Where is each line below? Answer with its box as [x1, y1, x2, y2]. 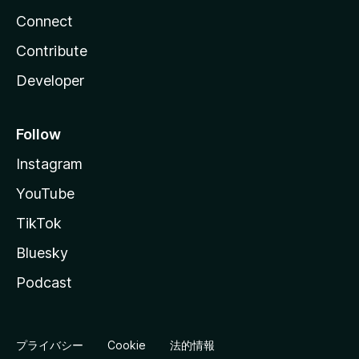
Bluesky [16, 244, 68, 261]
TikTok [16, 215, 62, 232]
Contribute [16, 42, 87, 59]
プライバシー [16, 338, 83, 352]
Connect [16, 13, 73, 30]
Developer [16, 72, 84, 89]
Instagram [16, 155, 83, 172]
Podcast [16, 274, 72, 291]
